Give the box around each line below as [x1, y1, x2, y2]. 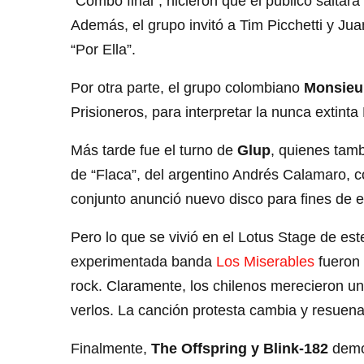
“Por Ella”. [71, 41, 136, 58]
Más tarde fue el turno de [71, 142, 237, 159]
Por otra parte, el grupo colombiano [71, 80, 304, 97]
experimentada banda [71, 253, 216, 271]
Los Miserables [216, 253, 314, 271]
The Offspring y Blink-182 [151, 340, 328, 357]
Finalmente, [71, 340, 151, 357]
